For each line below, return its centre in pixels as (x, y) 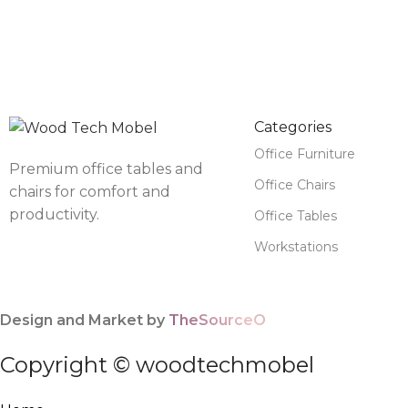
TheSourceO (217, 320)
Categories (292, 127)
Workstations (296, 246)
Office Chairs (294, 184)
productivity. (54, 214)
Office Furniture (304, 153)
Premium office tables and (106, 168)
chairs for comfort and (90, 191)
